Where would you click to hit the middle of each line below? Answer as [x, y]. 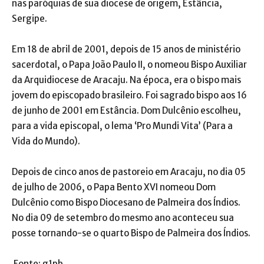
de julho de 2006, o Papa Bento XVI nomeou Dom [114, 187]
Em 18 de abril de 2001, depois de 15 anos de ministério [126, 49]
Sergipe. [29, 19]
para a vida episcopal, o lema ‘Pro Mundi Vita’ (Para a [122, 126]
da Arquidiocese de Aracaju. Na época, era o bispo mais [126, 80]
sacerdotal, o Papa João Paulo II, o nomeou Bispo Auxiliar [129, 65]
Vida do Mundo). [46, 141]
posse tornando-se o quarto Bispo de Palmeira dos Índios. [131, 233]
